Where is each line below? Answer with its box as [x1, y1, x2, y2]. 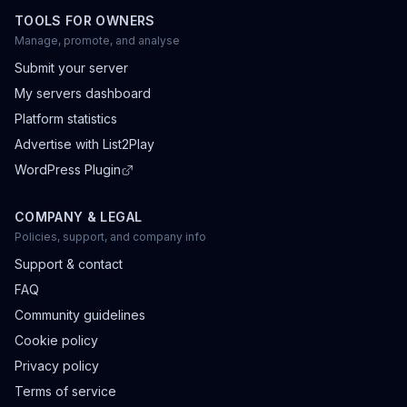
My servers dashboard [15, 85, 151, 101]
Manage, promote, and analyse [15, 34, 180, 47]
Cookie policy [15, 333, 98, 348]
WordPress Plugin [15, 162, 121, 177]
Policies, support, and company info [15, 230, 206, 243]
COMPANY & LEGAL [15, 209, 143, 224]
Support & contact [15, 256, 123, 272]
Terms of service [15, 383, 116, 399]
